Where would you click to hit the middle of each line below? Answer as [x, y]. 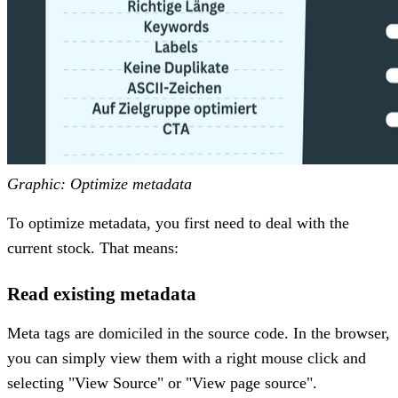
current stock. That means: [93, 247]
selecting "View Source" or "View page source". [162, 382]
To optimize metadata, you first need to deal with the [178, 223]
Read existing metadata [102, 294]
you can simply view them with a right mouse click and [187, 358]
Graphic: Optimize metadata [99, 183]
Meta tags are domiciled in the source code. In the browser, [199, 333]
